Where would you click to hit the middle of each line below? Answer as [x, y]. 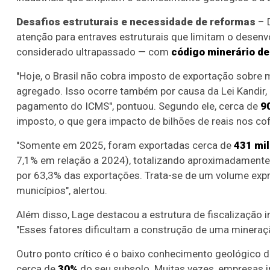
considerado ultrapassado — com [94, 52]
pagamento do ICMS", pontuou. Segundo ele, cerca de [138, 106]
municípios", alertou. [62, 190]
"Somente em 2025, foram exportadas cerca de [125, 145]
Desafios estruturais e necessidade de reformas [136, 21]
